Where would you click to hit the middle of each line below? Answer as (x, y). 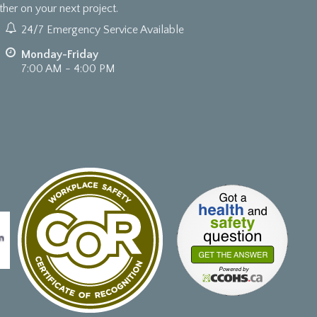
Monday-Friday (60, 54)
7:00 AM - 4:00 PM (68, 69)
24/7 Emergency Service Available (103, 30)
